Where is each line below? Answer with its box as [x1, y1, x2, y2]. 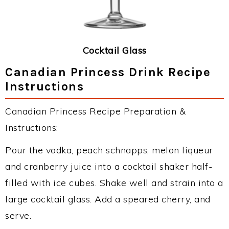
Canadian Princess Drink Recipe [5, 64, 211, 79]
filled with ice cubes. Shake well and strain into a [5, 176, 223, 189]
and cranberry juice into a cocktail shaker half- [5, 160, 213, 172]
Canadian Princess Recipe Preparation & [5, 105, 186, 117]
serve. [5, 209, 31, 221]
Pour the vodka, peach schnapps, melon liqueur [5, 144, 213, 156]
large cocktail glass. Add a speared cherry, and [5, 193, 211, 205]
